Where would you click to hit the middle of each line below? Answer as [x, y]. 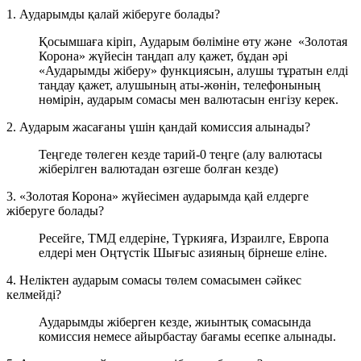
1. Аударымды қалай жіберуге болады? [113, 14]
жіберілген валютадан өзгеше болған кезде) [158, 168]
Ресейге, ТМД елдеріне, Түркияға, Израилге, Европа [184, 238]
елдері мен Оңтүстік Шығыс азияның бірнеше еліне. [183, 252]
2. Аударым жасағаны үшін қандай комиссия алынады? [158, 127]
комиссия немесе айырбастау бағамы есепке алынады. [187, 336]
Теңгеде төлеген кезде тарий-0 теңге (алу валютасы [180, 154]
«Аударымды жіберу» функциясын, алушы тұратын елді [193, 70]
